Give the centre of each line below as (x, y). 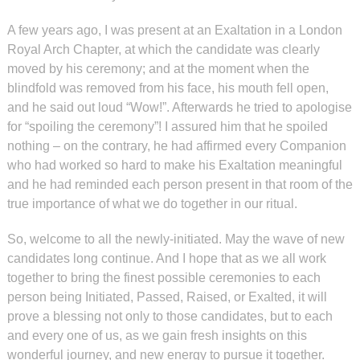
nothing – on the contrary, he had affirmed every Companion (176, 146)
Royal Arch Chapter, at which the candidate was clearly (163, 49)
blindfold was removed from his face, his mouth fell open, (168, 88)
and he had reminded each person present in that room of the (180, 184)
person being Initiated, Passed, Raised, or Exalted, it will (167, 297)
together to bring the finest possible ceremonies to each (164, 278)
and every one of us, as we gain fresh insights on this (157, 335)
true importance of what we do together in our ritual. (152, 204)
